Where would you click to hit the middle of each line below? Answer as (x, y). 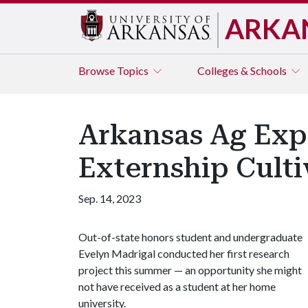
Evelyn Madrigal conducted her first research (184, 253)
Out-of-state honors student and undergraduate (190, 237)
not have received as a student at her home (177, 286)
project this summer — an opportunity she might (190, 270)
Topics (134, 70)
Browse (98, 70)
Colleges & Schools (243, 70)
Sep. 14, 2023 (110, 198)
